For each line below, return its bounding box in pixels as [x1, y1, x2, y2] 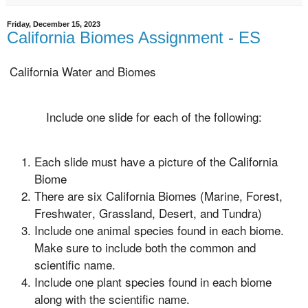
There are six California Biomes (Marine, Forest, [34, 187, 283, 205]
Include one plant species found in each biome [34, 273, 272, 291]
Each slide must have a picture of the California [34, 153, 278, 170]
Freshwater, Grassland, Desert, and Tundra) [34, 204, 262, 222]
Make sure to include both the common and [34, 239, 256, 256]
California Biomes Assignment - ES [7, 28, 261, 47]
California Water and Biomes [10, 62, 156, 80]
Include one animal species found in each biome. [34, 221, 284, 239]
